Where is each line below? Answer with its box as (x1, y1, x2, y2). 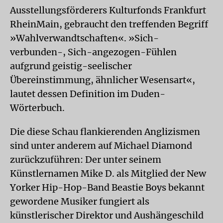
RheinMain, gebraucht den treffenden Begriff (10, 18, 208, 30)
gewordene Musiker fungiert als (10, 195, 149, 207)
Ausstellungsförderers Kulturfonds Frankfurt (10, 4, 206, 16)
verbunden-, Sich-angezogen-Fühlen (10, 46, 177, 58)
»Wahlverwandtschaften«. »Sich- (10, 32, 159, 44)
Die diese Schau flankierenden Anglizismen (10, 125, 200, 137)
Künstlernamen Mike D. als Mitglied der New (10, 167, 206, 179)
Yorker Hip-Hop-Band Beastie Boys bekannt (10, 181, 205, 193)
